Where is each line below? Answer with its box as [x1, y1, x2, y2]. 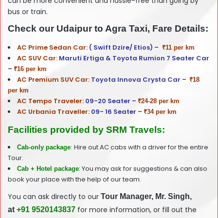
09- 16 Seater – [91, 107, 144, 117]
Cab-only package [17, 144, 71, 151]
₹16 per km [14, 65, 47, 73]
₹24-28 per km [138, 97, 180, 105]
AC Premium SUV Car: [17, 75, 90, 85]
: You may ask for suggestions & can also [79, 164, 207, 174]
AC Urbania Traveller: [17, 107, 90, 117]
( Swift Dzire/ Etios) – [89, 43, 160, 53]
